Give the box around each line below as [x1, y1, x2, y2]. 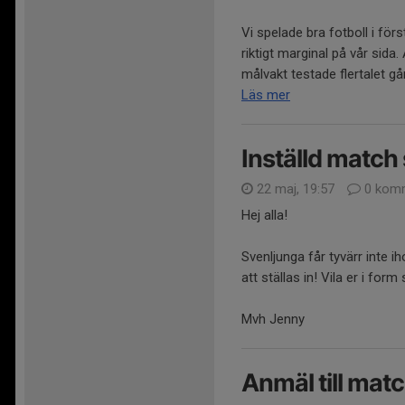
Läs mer [241, 87, 290, 104]
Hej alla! [241, 207, 287, 224]
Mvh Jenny [241, 311, 308, 328]
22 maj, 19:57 [253, 181, 338, 198]
